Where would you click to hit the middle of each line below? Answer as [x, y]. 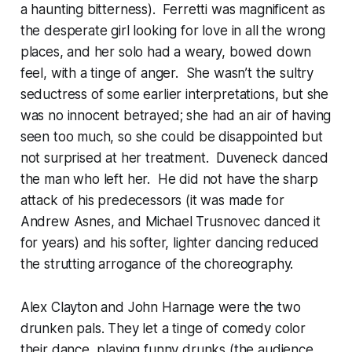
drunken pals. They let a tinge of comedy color [163, 328]
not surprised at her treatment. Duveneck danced [174, 158]
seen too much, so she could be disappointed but [171, 136]
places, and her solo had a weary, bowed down [166, 51]
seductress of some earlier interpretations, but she [174, 94]
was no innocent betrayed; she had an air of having [176, 115]
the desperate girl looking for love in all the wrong [172, 30]
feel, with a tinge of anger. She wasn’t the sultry [167, 73]
